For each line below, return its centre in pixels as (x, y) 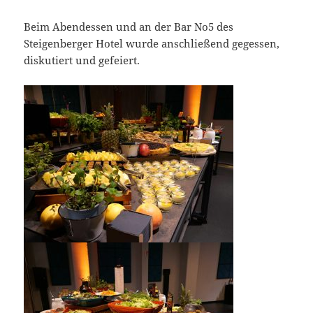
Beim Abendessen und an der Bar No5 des (129, 27)
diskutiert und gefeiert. (82, 60)
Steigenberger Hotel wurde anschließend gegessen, (152, 44)
